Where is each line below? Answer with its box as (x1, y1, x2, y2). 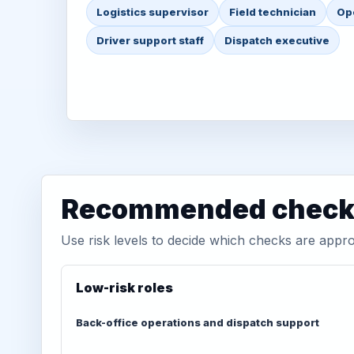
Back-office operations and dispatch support (76, 316, 319, 329)
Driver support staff (96, 34, 204, 47)
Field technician (229, 6, 316, 18)
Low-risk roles (76, 280, 173, 296)
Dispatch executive (224, 34, 330, 47)
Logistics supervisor (96, 6, 209, 18)
